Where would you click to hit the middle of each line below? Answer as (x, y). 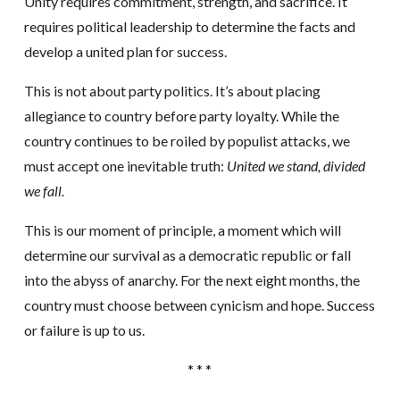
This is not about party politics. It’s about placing (172, 90)
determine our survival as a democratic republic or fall (187, 254)
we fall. (44, 190)
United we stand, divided (296, 165)
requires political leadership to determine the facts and (189, 26)
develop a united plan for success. (125, 51)
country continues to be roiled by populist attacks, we (187, 140)
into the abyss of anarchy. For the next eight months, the (192, 279)
